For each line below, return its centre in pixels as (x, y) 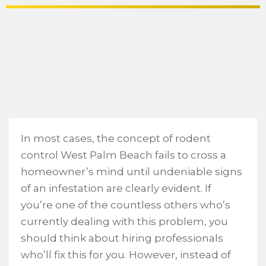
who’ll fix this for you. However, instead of (126, 255)
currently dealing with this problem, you (124, 221)
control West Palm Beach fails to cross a (123, 155)
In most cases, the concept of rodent (116, 138)
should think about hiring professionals (122, 238)
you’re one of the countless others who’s (126, 205)
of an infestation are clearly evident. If (116, 188)
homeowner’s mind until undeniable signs (132, 172)
